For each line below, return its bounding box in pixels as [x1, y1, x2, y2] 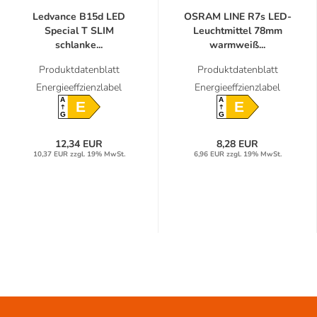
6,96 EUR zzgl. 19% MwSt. [193, 149, 282, 160]
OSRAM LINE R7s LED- [183, 9, 292, 23]
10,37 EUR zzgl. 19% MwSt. [33, 149, 125, 160]
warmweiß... [209, 38, 265, 52]
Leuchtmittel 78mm [192, 23, 282, 38]
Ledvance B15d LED [33, 9, 125, 23]
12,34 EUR [55, 137, 103, 151]
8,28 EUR [217, 137, 258, 151]
